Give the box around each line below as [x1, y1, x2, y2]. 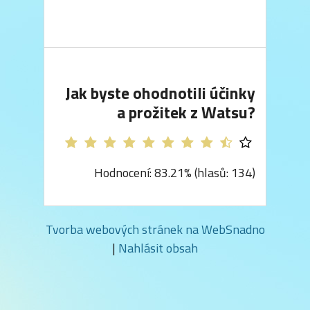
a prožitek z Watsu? [117, 100, 255, 125]
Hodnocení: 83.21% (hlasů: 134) [94, 163, 255, 182]
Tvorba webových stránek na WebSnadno [45, 219, 265, 239]
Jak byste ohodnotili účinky [65, 80, 255, 106]
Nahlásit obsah [118, 238, 198, 257]
